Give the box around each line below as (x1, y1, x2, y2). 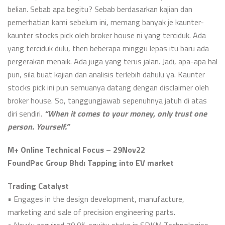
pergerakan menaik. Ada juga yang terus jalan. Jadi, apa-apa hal (8, 55, 217, 67)
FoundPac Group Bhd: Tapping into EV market (8, 157, 174, 169)
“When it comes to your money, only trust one (44, 107, 207, 120)
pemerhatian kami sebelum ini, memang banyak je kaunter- (8, 16, 204, 28)
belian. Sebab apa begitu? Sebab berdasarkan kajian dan (8, 3, 192, 15)
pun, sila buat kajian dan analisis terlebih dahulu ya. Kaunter (8, 68, 205, 80)
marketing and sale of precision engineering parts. (8, 206, 175, 218)
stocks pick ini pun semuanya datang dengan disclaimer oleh (8, 81, 209, 93)
